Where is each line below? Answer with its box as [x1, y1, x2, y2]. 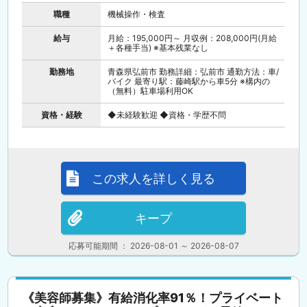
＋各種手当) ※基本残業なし [108, 42, 209, 53]
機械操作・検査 [108, 9, 166, 19]
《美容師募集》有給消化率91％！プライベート [22, 291, 284, 305]
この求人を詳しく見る [92, 171, 215, 186]
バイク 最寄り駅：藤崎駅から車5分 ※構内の [108, 76, 271, 86]
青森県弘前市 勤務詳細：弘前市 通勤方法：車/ [108, 66, 280, 77]
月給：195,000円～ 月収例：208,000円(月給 [108, 33, 278, 43]
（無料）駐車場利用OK [108, 86, 194, 96]
